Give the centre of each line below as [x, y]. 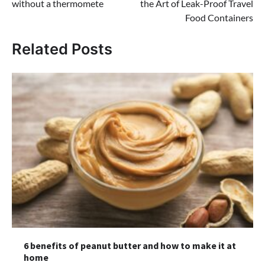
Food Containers [219, 18]
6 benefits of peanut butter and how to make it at [130, 246]
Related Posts [62, 49]
